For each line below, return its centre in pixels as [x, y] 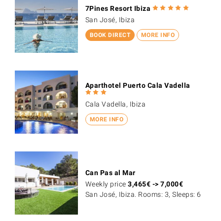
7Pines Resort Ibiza [118, 9]
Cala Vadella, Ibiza [115, 104]
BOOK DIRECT [110, 35]
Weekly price [107, 184]
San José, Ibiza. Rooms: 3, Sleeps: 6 [143, 194]
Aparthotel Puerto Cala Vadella [138, 86]
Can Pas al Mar [110, 173]
